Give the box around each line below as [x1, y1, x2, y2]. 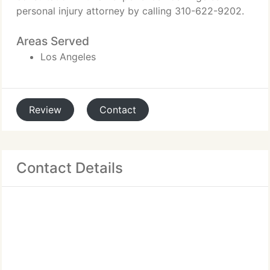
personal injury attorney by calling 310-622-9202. [16, 5, 244, 17]
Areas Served [16, 34, 89, 48]
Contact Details [16, 159, 123, 177]
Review [29, 104, 61, 116]
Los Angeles [40, 51, 96, 63]
